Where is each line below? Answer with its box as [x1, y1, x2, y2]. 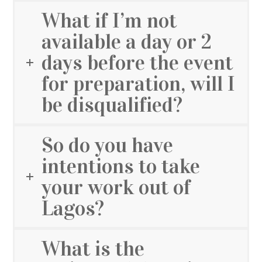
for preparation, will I [42, 71, 236, 97]
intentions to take [42, 153, 201, 180]
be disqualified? [42, 92, 183, 118]
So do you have [42, 132, 174, 158]
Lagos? [42, 195, 105, 222]
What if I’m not [42, 8, 177, 34]
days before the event [42, 50, 233, 76]
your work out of [42, 174, 191, 201]
